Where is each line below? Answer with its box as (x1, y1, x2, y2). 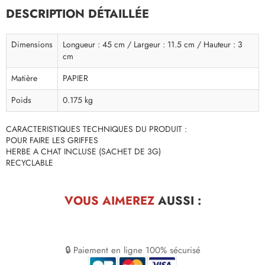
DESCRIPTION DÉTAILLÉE (6, 5, 149, 22)
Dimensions (11, 39, 53, 51)
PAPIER (63, 73, 88, 85)
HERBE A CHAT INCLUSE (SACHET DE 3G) (6, 146, 161, 158)
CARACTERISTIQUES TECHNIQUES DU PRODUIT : (6, 124, 187, 135)
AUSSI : (154, 192, 201, 209)
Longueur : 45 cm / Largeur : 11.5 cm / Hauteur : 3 (63, 39, 243, 51)
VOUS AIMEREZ (64, 192, 154, 209)
